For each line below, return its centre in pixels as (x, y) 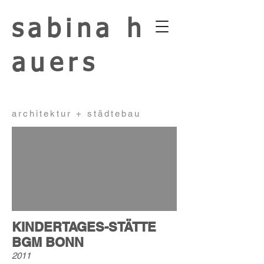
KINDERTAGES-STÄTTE (84, 227)
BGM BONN (48, 242)
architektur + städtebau (76, 113)
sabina (69, 30)
